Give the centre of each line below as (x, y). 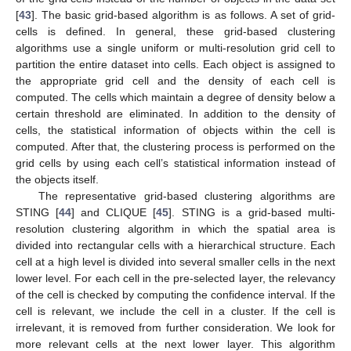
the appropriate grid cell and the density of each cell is (175, 81)
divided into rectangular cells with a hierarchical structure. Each (175, 246)
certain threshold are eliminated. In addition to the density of (175, 114)
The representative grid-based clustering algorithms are (186, 196)
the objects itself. (57, 180)
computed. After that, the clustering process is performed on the (175, 147)
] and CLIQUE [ (114, 213)
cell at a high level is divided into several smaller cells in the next (175, 262)
